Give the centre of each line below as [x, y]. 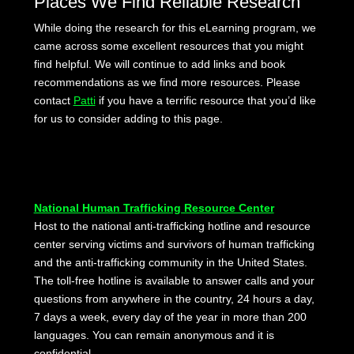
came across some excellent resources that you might [168, 46]
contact [53, 101]
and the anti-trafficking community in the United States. [170, 263]
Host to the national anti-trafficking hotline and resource [172, 226]
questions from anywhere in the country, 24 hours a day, [174, 299]
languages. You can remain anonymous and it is [154, 335]
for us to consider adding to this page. [128, 119]
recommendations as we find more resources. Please [167, 83]
